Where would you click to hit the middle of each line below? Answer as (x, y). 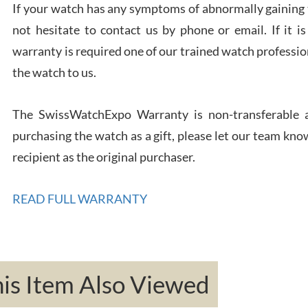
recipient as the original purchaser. (104, 157)
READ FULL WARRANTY (80, 199)
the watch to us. (55, 73)
